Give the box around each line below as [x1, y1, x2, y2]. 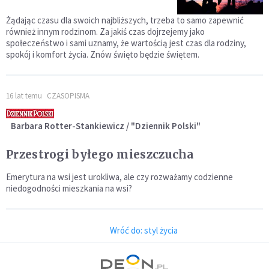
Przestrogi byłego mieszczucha [6, 147, 195, 162]
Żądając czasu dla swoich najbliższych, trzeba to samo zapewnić [6, 14, 244, 26]
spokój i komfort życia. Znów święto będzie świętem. [6, 48, 199, 60]
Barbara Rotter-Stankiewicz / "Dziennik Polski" [11, 119, 201, 131]
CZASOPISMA [47, 90, 89, 101]
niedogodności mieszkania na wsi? [6, 182, 132, 194]
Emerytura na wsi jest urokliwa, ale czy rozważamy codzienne [6, 171, 233, 183]
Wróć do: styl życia [109, 224, 178, 236]
